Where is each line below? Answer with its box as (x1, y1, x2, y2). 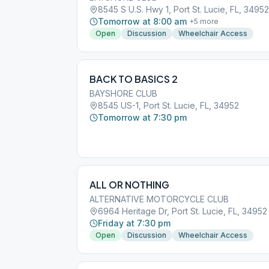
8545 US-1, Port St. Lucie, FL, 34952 (98, 100, 239, 110)
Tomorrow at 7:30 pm (98, 112, 187, 122)
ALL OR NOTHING (89, 178, 169, 191)
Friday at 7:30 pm (98, 218, 171, 228)
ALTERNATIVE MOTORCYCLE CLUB (89, 194, 229, 204)
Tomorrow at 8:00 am (98, 16, 187, 26)
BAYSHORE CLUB (89, 88, 157, 98)
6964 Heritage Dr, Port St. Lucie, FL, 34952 (98, 206, 267, 216)
